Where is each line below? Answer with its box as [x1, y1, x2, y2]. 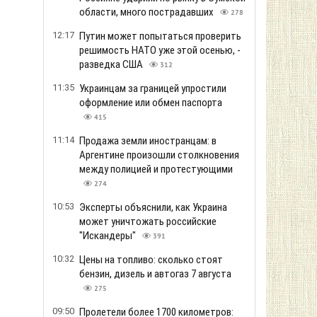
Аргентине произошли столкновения [79, 149, 239, 161]
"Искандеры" [79, 229, 138, 242]
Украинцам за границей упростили [79, 82, 226, 95]
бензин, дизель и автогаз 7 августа [79, 267, 231, 280]
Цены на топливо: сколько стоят [79, 253, 223, 266]
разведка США [79, 58, 145, 71]
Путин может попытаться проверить [79, 30, 241, 42]
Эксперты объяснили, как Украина [79, 201, 227, 214]
